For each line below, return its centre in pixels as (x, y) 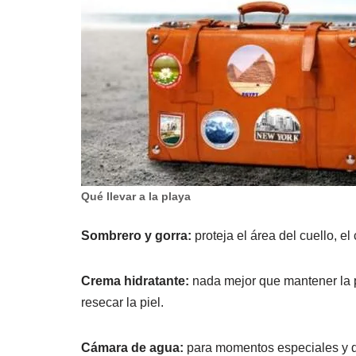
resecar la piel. (122, 303)
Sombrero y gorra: (136, 236)
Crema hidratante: (135, 281)
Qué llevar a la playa (136, 197)
